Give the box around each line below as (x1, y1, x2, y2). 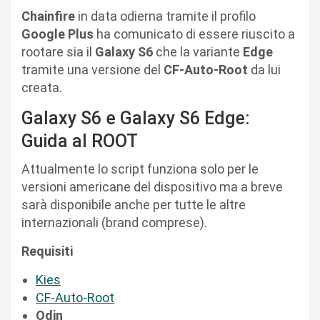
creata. (21, 79, 62, 95)
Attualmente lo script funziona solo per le (21, 161, 259, 176)
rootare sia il (21, 44, 92, 59)
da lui (248, 61, 281, 77)
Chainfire (21, 8, 75, 24)
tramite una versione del (21, 61, 164, 77)
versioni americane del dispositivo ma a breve (21, 179, 283, 194)
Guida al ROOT (21, 130, 138, 151)
